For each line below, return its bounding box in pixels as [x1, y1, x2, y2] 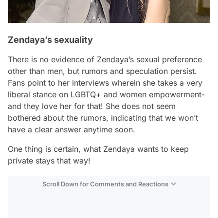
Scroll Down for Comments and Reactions [42, 180, 168, 188]
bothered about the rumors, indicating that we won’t [8, 113, 198, 123]
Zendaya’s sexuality [8, 35, 93, 45]
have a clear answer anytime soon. [8, 125, 135, 135]
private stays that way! [8, 156, 91, 166]
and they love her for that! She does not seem [8, 101, 176, 111]
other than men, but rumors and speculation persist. [8, 66, 197, 76]
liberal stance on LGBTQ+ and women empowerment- [8, 90, 205, 100]
